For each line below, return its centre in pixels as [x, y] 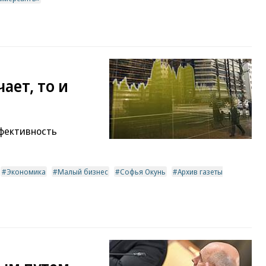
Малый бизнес [83, 171]
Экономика [26, 171]
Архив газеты [200, 171]
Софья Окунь [143, 171]
